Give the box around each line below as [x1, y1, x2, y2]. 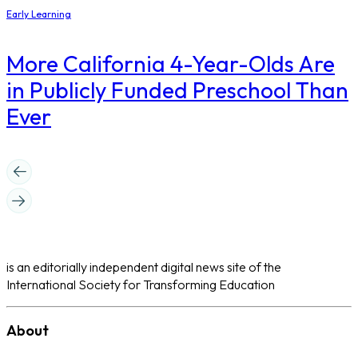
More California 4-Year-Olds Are [6, 49, 335, 78]
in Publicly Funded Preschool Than [6, 75, 348, 104]
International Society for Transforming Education [6, 276, 275, 293]
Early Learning [6, 7, 71, 20]
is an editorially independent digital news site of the [6, 259, 281, 276]
